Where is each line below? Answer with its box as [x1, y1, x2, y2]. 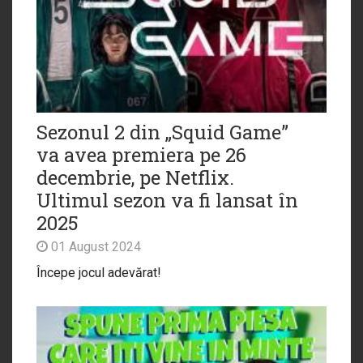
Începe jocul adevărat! [36, 265, 161, 281]
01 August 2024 [48, 239, 141, 255]
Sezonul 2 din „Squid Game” [36, 119, 288, 146]
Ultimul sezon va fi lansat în [36, 187, 298, 214]
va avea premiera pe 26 [36, 142, 246, 169]
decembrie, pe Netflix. [36, 164, 234, 191]
